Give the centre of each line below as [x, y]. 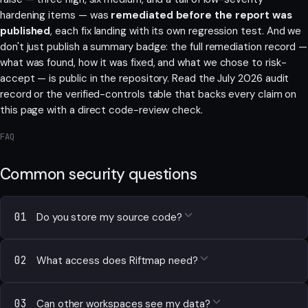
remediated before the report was [201, 15]
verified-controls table [119, 94]
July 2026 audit [253, 78]
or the [48, 94]
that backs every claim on [234, 94]
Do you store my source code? [109, 218]
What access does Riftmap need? [117, 261]
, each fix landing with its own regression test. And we [176, 31]
